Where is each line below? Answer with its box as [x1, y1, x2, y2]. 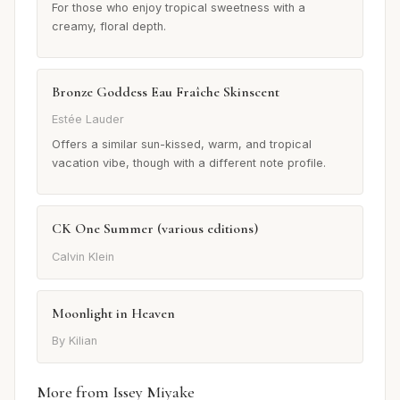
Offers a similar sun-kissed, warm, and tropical [52, 137, 312, 152]
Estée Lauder [52, 112, 124, 127]
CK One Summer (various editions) [52, 220, 258, 238]
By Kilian [52, 334, 97, 348]
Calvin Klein [52, 249, 114, 263]
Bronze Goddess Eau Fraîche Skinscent [52, 83, 279, 102]
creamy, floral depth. [52, 20, 166, 34]
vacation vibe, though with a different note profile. [52, 156, 326, 171]
